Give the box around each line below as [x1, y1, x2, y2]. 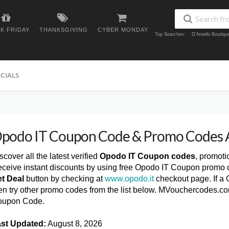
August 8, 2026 [46, 219, 102, 228]
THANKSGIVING [39, 27, 88, 33]
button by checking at [24, 174, 105, 183]
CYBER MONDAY [98, 27, 148, 33]
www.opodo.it [105, 174, 154, 183]
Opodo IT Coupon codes [100, 152, 195, 161]
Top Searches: [155, 32, 186, 37]
